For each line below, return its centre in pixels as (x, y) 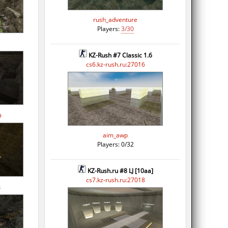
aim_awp (115, 135)
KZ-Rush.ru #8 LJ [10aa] (120, 170)
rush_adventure (115, 19)
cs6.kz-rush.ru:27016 (115, 64)
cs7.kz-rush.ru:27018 (115, 180)
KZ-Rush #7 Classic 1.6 (120, 55)
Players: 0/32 (115, 144)
